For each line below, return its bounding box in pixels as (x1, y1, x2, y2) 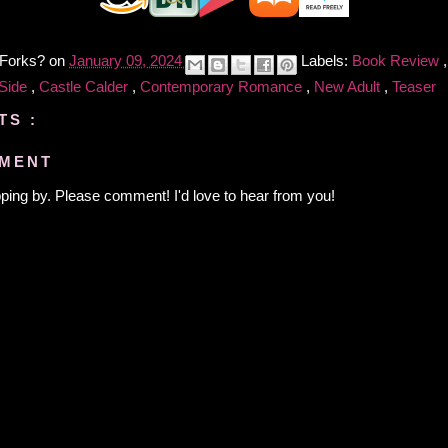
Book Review (352, 52, 443, 70)
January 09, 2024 (69, 52, 186, 70)
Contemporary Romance (140, 77, 306, 95)
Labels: (301, 52, 352, 70)
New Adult (314, 77, 384, 95)
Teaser (392, 77, 436, 95)
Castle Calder (39, 77, 132, 95)
